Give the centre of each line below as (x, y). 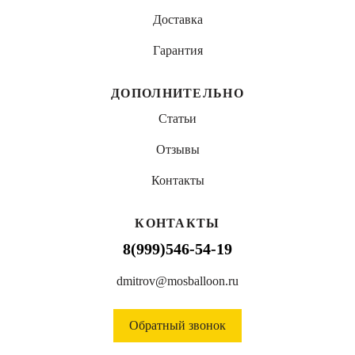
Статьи (177, 119)
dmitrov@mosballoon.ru (177, 281)
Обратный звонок (177, 326)
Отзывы (177, 150)
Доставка (177, 20)
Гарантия (177, 51)
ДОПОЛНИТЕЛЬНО (177, 94)
